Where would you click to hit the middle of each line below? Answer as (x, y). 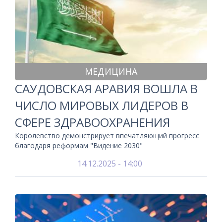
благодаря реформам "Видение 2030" (79, 145)
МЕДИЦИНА (111, 71)
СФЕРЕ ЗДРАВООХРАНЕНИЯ (92, 122)
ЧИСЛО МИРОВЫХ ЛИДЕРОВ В (102, 105)
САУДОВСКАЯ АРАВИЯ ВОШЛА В (106, 88)
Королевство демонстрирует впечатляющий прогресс (107, 136)
